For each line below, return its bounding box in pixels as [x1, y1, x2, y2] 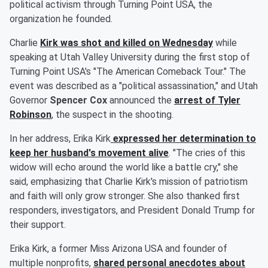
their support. [10, 219, 66, 231]
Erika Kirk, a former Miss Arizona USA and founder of [10, 243, 227, 255]
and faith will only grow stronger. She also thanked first [10, 190, 240, 202]
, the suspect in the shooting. [51, 109, 173, 121]
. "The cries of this [169, 147, 245, 159]
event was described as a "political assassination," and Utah [10, 80, 258, 92]
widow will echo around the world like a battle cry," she [10, 162, 238, 173]
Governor [10, 95, 50, 106]
